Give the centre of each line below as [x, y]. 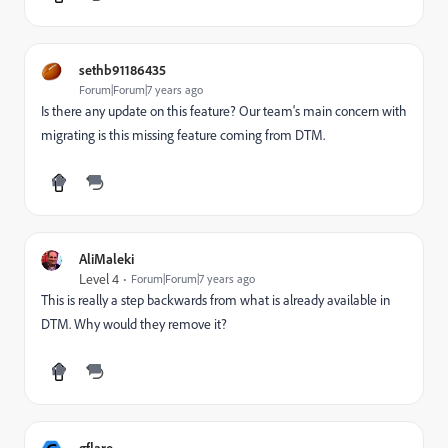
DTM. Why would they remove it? [134, 324]
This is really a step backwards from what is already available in [215, 300]
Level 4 [99, 279]
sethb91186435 [122, 69]
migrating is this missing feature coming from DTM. [183, 135]
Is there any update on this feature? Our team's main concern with [224, 111]
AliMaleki [106, 258]
